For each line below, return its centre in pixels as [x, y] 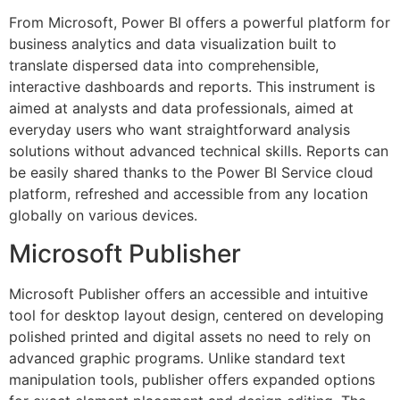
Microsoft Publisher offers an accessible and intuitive [188, 293]
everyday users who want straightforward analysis [179, 130]
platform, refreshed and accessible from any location [188, 194]
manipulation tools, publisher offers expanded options [192, 379]
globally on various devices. [103, 216]
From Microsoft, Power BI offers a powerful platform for [200, 23]
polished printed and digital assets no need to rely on [190, 336]
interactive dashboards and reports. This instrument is [192, 87]
